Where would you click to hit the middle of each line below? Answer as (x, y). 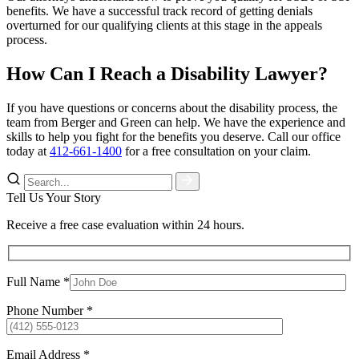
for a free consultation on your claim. (216, 151)
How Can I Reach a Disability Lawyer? (167, 74)
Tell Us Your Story (54, 198)
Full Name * (38, 281)
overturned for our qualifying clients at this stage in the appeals (164, 26)
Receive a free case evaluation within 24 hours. (125, 225)
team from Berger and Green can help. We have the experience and (176, 123)
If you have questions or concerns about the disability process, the (172, 108)
